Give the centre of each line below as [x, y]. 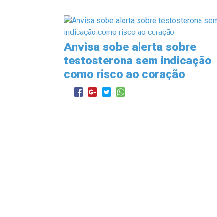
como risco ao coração [124, 74]
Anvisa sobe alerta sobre [130, 47]
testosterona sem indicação [138, 61]
